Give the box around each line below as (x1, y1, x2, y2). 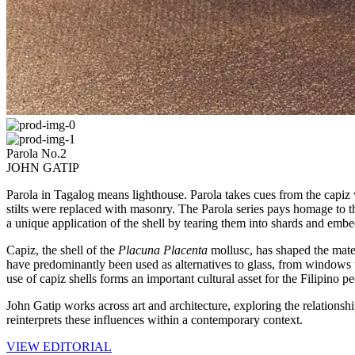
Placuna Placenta (115, 243, 208, 258)
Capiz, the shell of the (6, 243, 115, 258)
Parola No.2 (6, 147, 67, 161)
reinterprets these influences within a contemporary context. (6, 313, 303, 327)
